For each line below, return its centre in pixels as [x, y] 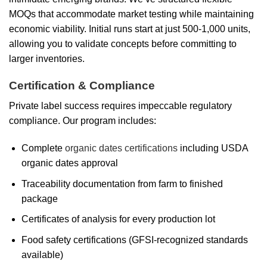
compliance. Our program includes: [83, 121]
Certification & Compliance [82, 85]
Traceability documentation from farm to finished [122, 184]
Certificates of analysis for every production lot [118, 219]
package [39, 198]
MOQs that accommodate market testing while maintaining [131, 14]
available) [42, 254]
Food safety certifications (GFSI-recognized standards [134, 240]
